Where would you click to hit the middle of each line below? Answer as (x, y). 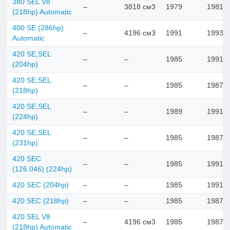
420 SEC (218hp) (41, 201)
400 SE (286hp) (38, 28)
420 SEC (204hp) (41, 185)
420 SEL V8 (31, 217)
